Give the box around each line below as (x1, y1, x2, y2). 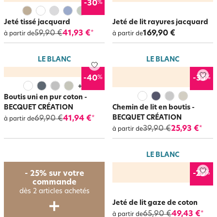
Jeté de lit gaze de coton (112, 200, 198, 207)
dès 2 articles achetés (19, 188, 90, 195)
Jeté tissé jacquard (4, 19, 70, 26)
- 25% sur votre (24, 170, 84, 178)
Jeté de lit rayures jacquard (112, 19, 208, 26)
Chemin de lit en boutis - (112, 104, 195, 111)
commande (32, 179, 77, 186)
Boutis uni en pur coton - (4, 94, 87, 101)
